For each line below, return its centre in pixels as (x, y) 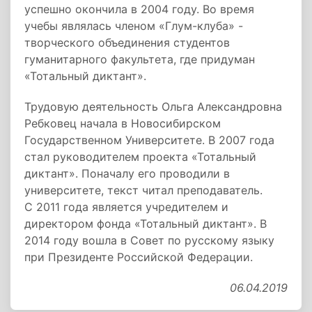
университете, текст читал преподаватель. (143, 190)
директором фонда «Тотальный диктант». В (146, 224)
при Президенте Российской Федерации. (139, 257)
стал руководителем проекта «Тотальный (140, 157)
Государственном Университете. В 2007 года (149, 140)
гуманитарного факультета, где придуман (140, 59)
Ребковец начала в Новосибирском (123, 123)
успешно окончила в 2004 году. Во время (139, 9)
